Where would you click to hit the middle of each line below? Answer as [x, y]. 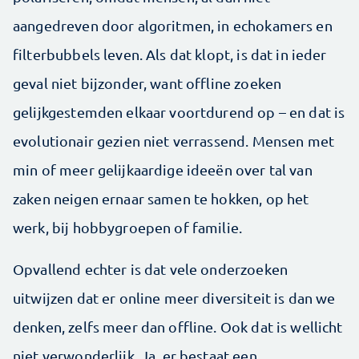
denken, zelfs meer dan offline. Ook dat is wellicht [178, 326]
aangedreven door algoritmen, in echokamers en [173, 25]
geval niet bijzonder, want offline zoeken [147, 83]
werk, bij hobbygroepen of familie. [128, 227]
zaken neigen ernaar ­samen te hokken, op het [161, 198]
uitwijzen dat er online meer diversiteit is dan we [174, 297]
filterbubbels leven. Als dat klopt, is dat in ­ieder [170, 54]
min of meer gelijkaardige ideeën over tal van [163, 169]
